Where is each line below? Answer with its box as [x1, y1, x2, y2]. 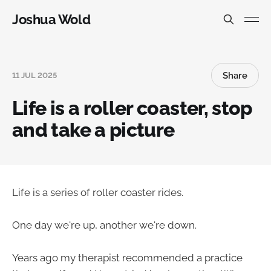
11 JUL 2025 [12, 71, 57, 80]
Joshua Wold [12, 11, 91, 27]
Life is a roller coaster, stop [12, 97, 252, 119]
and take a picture [12, 119, 175, 141]
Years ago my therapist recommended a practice [12, 252, 243, 264]
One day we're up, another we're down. [12, 219, 197, 232]
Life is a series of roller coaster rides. [12, 186, 183, 198]
